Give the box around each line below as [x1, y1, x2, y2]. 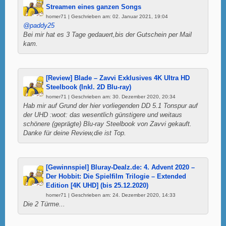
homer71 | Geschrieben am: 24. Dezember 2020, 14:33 [46, 192, 176, 198]
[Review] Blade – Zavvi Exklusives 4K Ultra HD [46, 74, 190, 82]
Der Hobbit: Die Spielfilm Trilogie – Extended [46, 173, 186, 180]
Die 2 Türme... [23, 200, 65, 208]
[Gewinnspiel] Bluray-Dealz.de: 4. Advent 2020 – [46, 163, 195, 171]
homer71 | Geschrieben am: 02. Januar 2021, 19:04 [46, 13, 168, 19]
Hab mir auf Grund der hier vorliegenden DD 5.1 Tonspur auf [23, 102, 198, 109]
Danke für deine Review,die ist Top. [23, 129, 126, 137]
